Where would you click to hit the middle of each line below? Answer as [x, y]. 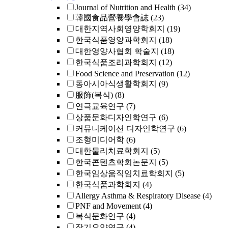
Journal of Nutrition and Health [125, 7]
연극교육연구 [100, 106]
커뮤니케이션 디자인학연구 [125, 129]
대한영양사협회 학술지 [117, 51]
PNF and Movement [108, 206]
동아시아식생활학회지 [116, 84]
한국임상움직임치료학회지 [124, 173]
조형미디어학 [100, 140]
